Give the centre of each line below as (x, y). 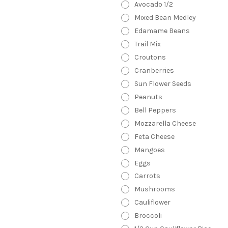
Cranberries (154, 70)
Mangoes (149, 150)
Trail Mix (147, 44)
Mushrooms (154, 189)
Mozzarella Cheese (165, 123)
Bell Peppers (155, 110)
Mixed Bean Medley (165, 17)
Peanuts (148, 97)
